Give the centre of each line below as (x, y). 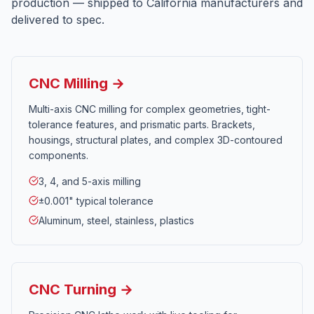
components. (59, 155)
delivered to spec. (58, 20)
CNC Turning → (81, 289)
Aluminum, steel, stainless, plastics (116, 220)
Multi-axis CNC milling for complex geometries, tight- (150, 109)
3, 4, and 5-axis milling (90, 181)
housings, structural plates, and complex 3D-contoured (156, 140)
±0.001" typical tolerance (96, 201)
